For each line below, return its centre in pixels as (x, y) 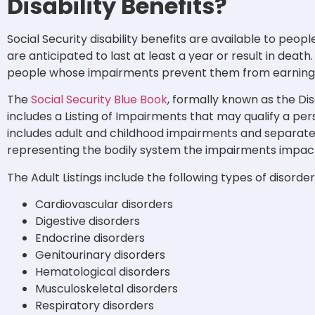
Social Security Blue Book (99, 100)
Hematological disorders (103, 272)
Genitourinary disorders (100, 255)
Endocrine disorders (90, 238)
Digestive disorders (88, 221)
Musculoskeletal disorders (107, 289)
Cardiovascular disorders (104, 205)
